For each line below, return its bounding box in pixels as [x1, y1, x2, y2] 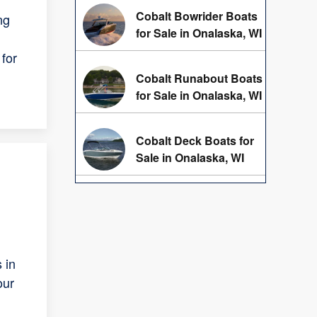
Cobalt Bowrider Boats [136, 8, 258, 25]
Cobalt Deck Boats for [136, 132, 254, 149]
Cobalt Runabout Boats [136, 70, 263, 87]
